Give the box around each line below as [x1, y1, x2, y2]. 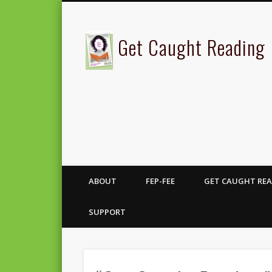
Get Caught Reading [117, 33, 265, 61]
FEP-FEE [146, 175, 175, 186]
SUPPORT [89, 206, 126, 217]
